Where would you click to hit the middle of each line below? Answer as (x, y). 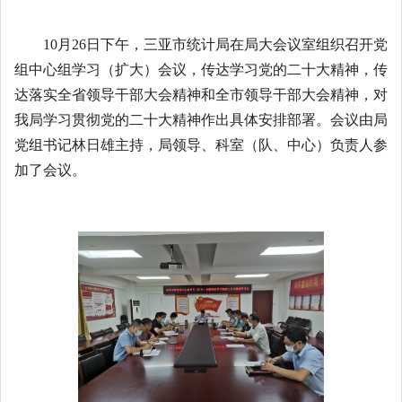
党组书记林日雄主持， (86, 144)
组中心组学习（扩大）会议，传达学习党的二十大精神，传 (201, 69)
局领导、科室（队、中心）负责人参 (273, 144)
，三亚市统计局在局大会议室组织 (237, 44)
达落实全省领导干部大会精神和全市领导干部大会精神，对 (201, 94)
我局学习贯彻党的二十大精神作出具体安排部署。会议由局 (201, 119)
